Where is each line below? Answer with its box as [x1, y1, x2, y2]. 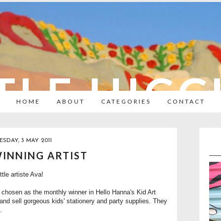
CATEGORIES [101, 98, 151, 105]
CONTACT [167, 98, 205, 105]
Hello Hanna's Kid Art [96, 188, 156, 196]
